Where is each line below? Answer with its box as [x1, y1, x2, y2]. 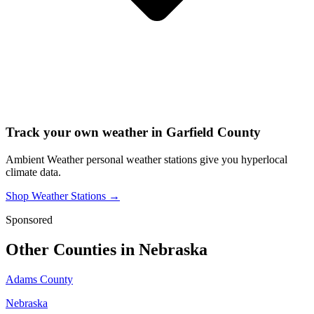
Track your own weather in [6, 125, 166, 140]
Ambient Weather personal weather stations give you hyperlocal [6, 153, 287, 166]
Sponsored [6, 214, 53, 226]
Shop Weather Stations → [6, 190, 120, 203]
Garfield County [166, 125, 261, 140]
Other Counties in [6, 240, 139, 259]
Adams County [6, 273, 73, 286]
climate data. [6, 166, 61, 179]
